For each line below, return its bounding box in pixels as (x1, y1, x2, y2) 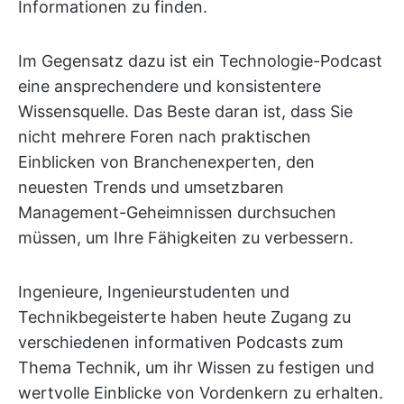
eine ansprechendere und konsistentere (18, 77, 321, 96)
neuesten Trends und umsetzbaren (18, 178, 284, 197)
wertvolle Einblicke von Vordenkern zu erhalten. (18, 383, 383, 402)
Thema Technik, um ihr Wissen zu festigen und (18, 358, 374, 377)
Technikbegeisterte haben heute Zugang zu (18, 308, 351, 326)
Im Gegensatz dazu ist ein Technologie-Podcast (18, 51, 382, 70)
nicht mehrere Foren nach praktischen (18, 127, 311, 146)
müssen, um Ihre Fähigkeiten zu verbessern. (18, 228, 353, 247)
